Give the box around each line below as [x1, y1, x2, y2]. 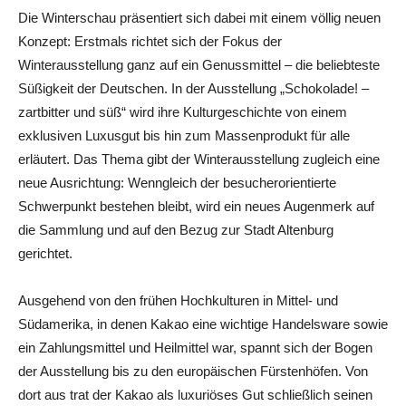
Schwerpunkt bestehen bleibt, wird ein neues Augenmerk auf [18, 198, 374, 214]
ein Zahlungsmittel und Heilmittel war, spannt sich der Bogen [18, 339, 372, 355]
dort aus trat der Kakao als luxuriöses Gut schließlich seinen [18, 386, 372, 402]
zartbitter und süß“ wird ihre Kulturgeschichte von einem [18, 103, 347, 120]
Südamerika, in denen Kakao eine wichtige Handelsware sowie [18, 315, 388, 332]
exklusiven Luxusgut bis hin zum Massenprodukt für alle [18, 127, 350, 143]
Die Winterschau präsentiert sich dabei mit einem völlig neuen [18, 9, 381, 25]
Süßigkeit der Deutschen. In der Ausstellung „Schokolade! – [18, 80, 369, 96]
